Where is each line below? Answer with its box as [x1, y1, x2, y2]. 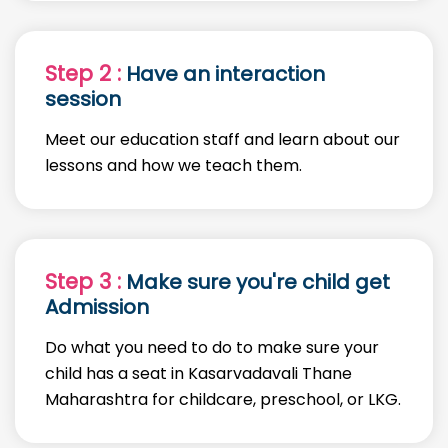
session [45, 85, 121, 113]
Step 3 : [45, 267, 121, 296]
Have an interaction [121, 60, 325, 88]
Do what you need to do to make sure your [45, 336, 379, 359]
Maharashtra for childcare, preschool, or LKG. [45, 388, 401, 411]
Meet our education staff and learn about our [45, 128, 400, 151]
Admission [45, 293, 149, 321]
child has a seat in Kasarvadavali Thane [45, 362, 352, 385]
